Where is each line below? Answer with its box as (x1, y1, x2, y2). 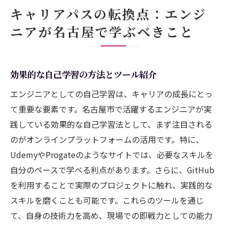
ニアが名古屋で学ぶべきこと (10, 22, 194, 41)
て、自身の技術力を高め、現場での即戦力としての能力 (10, 209, 212, 221)
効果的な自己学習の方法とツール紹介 (10, 67, 157, 81)
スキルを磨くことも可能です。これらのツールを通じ (10, 194, 204, 206)
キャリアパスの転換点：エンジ (10, 4, 207, 23)
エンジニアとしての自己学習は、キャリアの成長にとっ (10, 87, 213, 100)
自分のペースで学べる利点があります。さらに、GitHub (10, 163, 214, 176)
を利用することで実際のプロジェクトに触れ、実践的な (10, 178, 213, 191)
